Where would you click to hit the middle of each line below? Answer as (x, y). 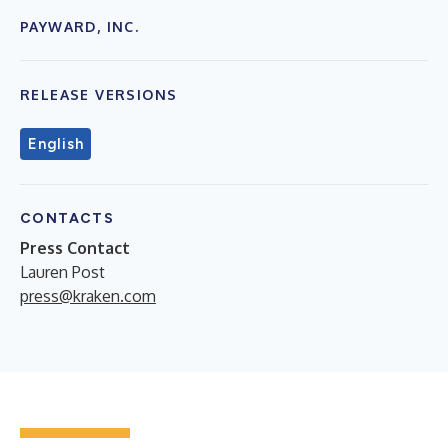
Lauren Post (62, 271)
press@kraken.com (88, 295)
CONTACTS (67, 218)
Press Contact (75, 247)
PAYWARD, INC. (80, 26)
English (56, 143)
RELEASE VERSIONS (99, 94)
